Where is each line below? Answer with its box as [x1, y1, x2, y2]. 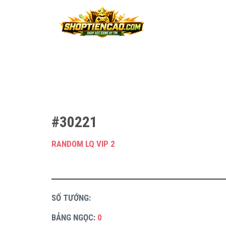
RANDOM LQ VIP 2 [51, 139, 115, 149]
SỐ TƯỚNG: [51, 193, 91, 203]
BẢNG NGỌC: [51, 212, 97, 222]
